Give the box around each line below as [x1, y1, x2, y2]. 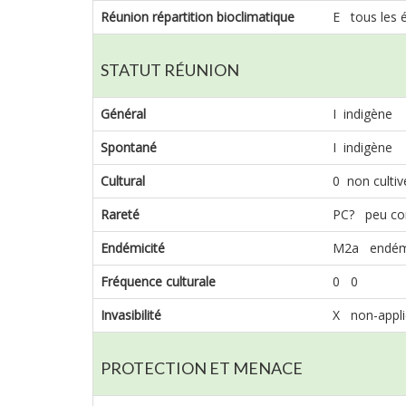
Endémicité [101, 238, 165, 256]
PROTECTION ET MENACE [101, 357, 303, 378]
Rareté [101, 205, 140, 223]
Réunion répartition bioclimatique [101, 7, 295, 25]
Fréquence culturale [101, 272, 216, 290]
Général [101, 104, 146, 122]
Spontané [101, 138, 157, 156]
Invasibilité [101, 305, 161, 324]
